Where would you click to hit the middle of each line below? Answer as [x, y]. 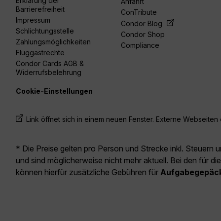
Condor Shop [143, 35]
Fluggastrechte [40, 53]
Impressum [33, 20]
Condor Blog [143, 24]
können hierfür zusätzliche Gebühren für [88, 172]
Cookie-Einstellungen [54, 91]
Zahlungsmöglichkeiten [53, 42]
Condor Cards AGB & [50, 64]
